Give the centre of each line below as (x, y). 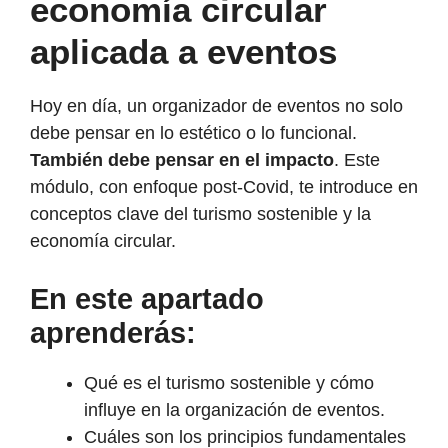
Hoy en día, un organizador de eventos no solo (216, 105)
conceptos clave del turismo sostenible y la (200, 213)
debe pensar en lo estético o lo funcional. (193, 132)
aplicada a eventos (183, 51)
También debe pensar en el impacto (182, 159)
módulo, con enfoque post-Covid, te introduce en (224, 186)
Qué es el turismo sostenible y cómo (229, 382)
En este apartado (147, 298)
